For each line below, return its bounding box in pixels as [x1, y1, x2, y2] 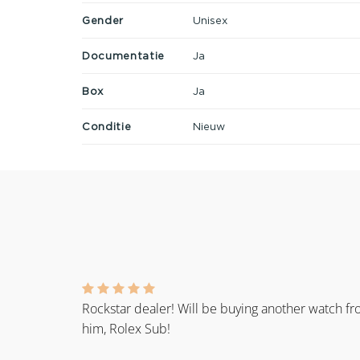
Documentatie [82, 49, 165, 61]
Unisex [192, 14, 227, 26]
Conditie [82, 120, 132, 132]
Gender [82, 14, 124, 26]
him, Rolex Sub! [82, 320, 170, 338]
